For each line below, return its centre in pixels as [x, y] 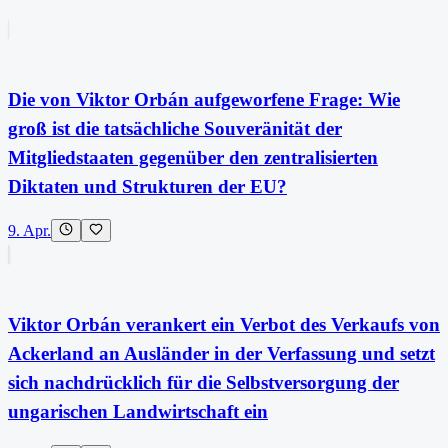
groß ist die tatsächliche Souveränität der [175, 128]
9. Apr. [29, 231]
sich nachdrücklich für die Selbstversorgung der [203, 383]
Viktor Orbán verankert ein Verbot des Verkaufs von [224, 325]
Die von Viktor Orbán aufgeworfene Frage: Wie [204, 99]
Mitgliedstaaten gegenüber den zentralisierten [193, 157]
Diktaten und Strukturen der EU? [147, 186]
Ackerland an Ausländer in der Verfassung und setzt [221, 354]
